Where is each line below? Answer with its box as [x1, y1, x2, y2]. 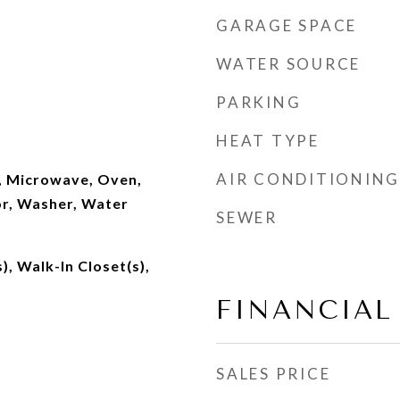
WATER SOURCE [216, 54, 361, 73]
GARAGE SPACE [216, 16, 357, 35]
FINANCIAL [216, 295, 393, 325]
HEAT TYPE [216, 131, 320, 150]
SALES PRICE [216, 364, 331, 383]
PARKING [216, 93, 302, 112]
